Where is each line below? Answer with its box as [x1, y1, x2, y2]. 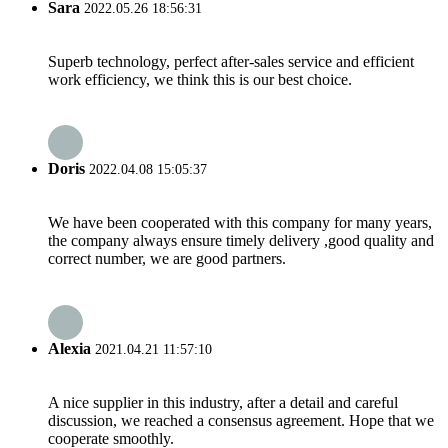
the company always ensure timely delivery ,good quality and [48, 232, 434, 250]
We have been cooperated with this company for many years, [48, 214, 432, 232]
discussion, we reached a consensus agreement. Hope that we [48, 411, 434, 429]
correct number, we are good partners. [48, 250, 286, 268]
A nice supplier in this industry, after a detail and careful [48, 393, 398, 411]
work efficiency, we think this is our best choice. [48, 70, 352, 88]
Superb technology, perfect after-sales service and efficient [48, 52, 414, 70]
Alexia [48, 339, 91, 357]
